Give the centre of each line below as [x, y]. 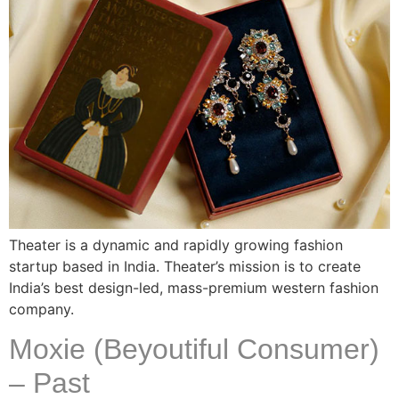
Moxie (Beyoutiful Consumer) [194, 350]
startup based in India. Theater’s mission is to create [185, 266]
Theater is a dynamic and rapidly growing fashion [176, 244]
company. [41, 309]
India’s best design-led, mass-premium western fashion [194, 287]
